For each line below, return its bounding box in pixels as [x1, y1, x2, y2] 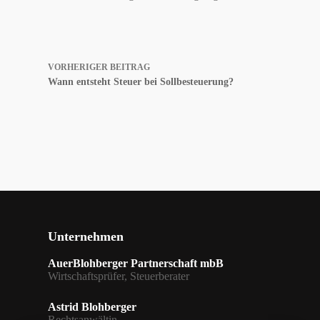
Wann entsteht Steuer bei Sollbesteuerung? [48, 76, 234, 87]
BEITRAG [110, 61, 151, 72]
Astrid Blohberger [48, 301, 137, 313]
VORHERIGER [48, 61, 111, 72]
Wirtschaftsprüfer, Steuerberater [48, 270, 190, 282]
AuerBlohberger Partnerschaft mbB [48, 257, 224, 269]
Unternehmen [48, 229, 124, 244]
